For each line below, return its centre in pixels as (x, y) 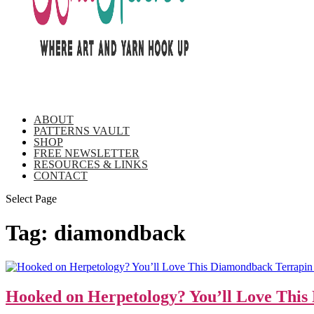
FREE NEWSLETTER (87, 153)
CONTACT (61, 175)
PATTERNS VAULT (82, 130)
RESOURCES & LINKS (91, 164)
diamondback (120, 232)
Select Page (31, 198)
